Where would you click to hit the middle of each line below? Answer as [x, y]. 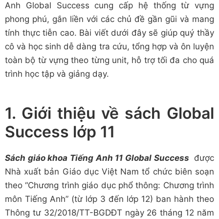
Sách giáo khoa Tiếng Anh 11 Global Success [98, 158]
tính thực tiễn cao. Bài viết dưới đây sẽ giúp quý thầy [109, 33]
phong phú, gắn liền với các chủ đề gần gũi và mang [109, 19]
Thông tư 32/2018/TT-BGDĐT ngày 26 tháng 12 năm [109, 213]
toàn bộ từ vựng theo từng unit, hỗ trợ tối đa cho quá [109, 60]
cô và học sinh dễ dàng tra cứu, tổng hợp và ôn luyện [109, 47]
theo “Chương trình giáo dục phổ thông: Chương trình [109, 186]
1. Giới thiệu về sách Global [109, 113]
